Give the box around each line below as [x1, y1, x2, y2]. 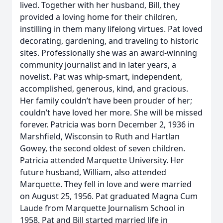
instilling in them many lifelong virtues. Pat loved [20, 23, 203, 34]
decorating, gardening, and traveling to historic [20, 35, 199, 46]
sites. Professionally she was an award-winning [20, 47, 197, 58]
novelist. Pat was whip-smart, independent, [20, 71, 182, 82]
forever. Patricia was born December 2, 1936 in [20, 119, 195, 130]
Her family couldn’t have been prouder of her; [20, 95, 192, 106]
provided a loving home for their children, [20, 11, 177, 22]
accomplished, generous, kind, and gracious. [20, 83, 188, 94]
